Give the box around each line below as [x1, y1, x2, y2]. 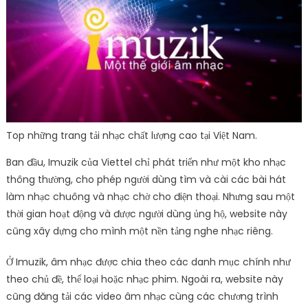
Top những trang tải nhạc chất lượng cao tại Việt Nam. [6, 129, 257, 143]
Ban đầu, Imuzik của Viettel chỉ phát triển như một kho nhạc [5, 155, 286, 170]
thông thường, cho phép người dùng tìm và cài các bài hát [5, 173, 286, 187]
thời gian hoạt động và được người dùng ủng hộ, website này [5, 207, 287, 221]
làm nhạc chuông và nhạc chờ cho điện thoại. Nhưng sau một [5, 190, 295, 204]
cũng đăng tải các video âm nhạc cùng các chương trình [5, 289, 278, 304]
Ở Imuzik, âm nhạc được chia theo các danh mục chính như [5, 255, 291, 269]
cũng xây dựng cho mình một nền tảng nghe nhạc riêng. [5, 224, 273, 239]
